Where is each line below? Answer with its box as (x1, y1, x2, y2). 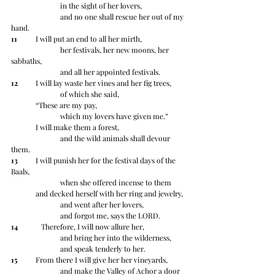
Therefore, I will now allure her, (36, 222, 144, 232)
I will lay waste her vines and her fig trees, (36, 78, 171, 88)
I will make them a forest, (36, 122, 119, 133)
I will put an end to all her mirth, (36, 34, 142, 44)
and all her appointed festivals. (60, 67, 160, 77)
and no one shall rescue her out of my (11, 12, 60, 22)
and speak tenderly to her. (60, 244, 145, 254)
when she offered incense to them (60, 177, 171, 188)
